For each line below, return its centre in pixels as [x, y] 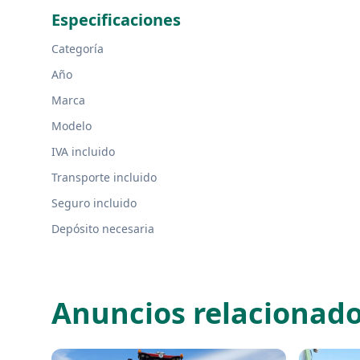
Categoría [78, 49]
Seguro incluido [94, 203]
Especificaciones [116, 20]
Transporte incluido [104, 177]
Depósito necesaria [103, 229]
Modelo [72, 126]
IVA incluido [83, 151]
